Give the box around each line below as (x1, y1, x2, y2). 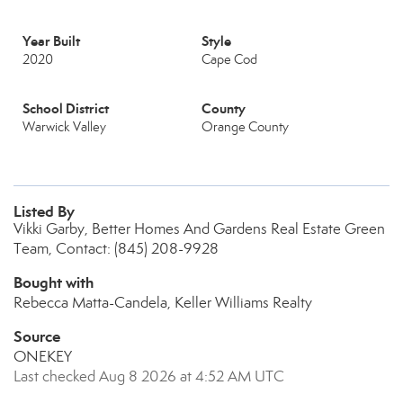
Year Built (22, 32, 80, 49)
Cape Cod (201, 51, 257, 67)
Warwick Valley (22, 119, 106, 135)
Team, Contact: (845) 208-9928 (13, 239, 219, 258)
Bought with (13, 273, 94, 292)
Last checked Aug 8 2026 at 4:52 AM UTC (13, 367, 284, 386)
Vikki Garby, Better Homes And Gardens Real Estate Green (13, 219, 385, 238)
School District (22, 100, 109, 117)
